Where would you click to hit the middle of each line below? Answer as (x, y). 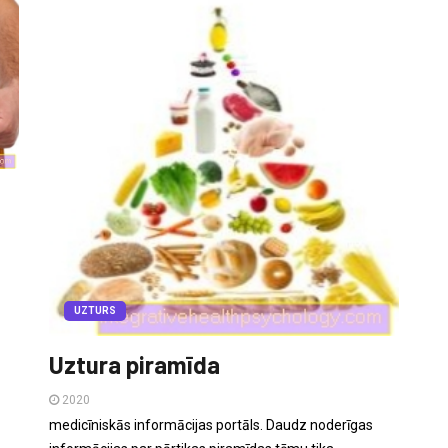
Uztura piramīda (134, 364)
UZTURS (95, 310)
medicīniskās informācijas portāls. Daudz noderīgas (211, 424)
